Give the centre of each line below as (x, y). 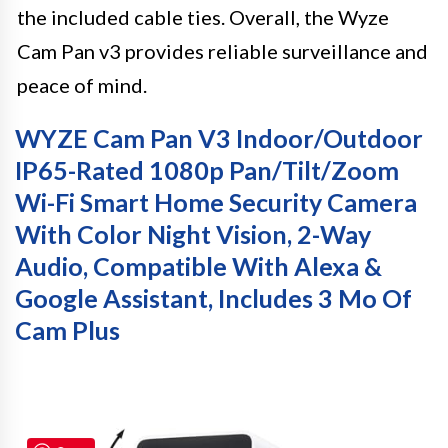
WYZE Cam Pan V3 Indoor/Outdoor (219, 137)
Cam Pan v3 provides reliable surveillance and (222, 50)
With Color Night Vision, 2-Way (193, 233)
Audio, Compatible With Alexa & (198, 265)
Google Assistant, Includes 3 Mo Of (213, 297)
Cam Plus (67, 329)
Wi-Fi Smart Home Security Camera (216, 201)
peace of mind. (82, 84)
